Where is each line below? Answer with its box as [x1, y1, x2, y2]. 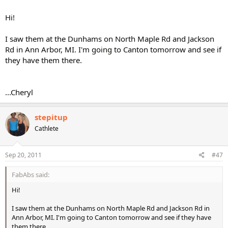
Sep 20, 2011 [5, 150, 42, 159]
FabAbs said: [12, 169, 49, 179]
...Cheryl [5, 87, 33, 97]
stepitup [35, 112, 68, 122]
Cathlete [35, 124, 59, 133]
